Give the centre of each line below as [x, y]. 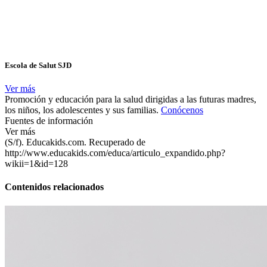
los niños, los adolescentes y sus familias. [82, 110]
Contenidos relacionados [54, 187]
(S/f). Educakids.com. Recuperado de [75, 142]
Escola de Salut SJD [38, 65]
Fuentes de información [49, 120]
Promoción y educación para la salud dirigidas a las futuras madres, [131, 99]
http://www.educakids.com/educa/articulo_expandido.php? [115, 153]
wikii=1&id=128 [36, 163]
